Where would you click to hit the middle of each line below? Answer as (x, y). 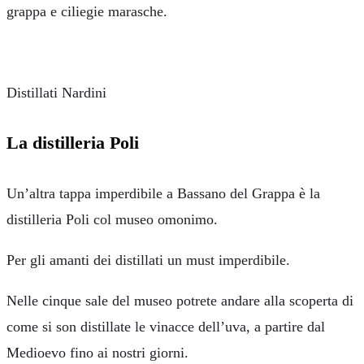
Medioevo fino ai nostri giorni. (97, 352)
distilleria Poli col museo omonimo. (112, 219)
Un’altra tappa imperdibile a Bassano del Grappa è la (163, 193)
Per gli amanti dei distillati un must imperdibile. (148, 260)
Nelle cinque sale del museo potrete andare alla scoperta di (180, 300)
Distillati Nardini (56, 93)
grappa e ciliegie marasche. (87, 11)
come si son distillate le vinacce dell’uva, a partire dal (166, 326)
